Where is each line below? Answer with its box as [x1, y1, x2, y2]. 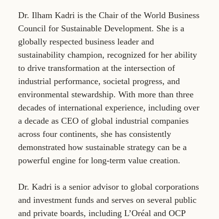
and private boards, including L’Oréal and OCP [18, 208, 185, 218]
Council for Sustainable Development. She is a [18, 23, 184, 33]
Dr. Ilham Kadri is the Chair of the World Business [18, 10, 199, 20]
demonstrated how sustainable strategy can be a [18, 142, 187, 152]
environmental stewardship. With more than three [18, 89, 194, 99]
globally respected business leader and [18, 36, 154, 46]
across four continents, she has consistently [18, 129, 171, 139]
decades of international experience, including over [18, 102, 199, 112]
